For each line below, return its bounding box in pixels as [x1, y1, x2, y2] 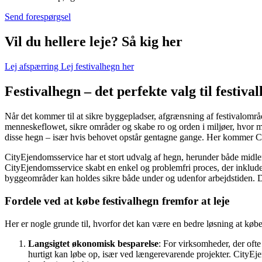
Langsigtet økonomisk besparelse [28, 238, 158, 249]
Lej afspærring [5, 61, 61, 72]
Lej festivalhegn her [61, 61, 134, 72]
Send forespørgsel [5, 12, 71, 22]
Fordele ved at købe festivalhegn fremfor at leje [5, 194, 229, 207]
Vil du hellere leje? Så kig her [5, 34, 182, 50]
